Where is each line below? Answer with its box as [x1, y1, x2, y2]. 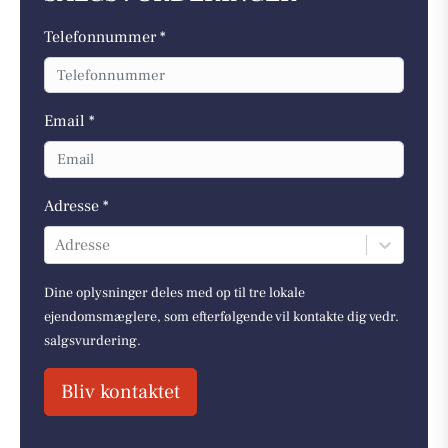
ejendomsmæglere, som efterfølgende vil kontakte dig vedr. [44, 307, 399, 326]
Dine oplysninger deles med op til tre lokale [44, 283, 305, 302]
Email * [44, 111, 95, 132]
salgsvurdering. [44, 331, 141, 350]
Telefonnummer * [44, 26, 166, 47]
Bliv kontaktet [61, 378, 180, 405]
